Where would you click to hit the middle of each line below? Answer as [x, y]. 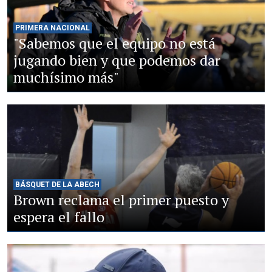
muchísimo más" [66, 77]
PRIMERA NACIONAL [53, 28]
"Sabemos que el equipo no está [114, 43]
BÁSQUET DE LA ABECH [57, 184]
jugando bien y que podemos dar [117, 60]
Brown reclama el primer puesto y [121, 199]
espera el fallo [59, 216]
